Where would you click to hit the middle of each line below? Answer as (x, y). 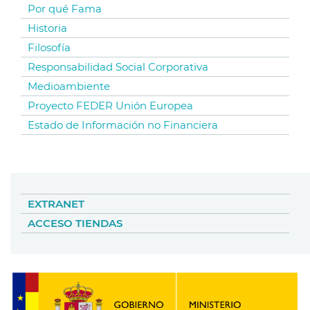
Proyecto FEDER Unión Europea (110, 106)
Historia (47, 28)
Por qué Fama (65, 9)
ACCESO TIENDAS (75, 224)
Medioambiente (69, 86)
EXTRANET (56, 204)
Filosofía (49, 48)
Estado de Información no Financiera (123, 125)
